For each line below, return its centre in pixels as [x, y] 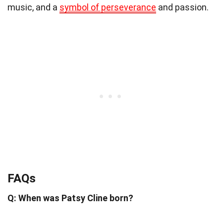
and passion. [182, 7]
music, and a [33, 7]
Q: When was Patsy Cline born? [70, 198]
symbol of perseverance [108, 7]
